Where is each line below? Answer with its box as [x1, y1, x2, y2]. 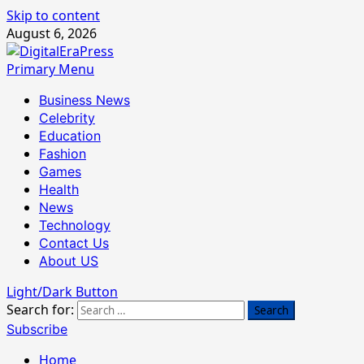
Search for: [6, 301, 74, 318]
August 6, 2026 [6, 24, 97, 42]
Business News [39, 92, 130, 108]
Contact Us [39, 235, 109, 251]
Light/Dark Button [6, 283, 118, 301]
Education [39, 128, 101, 144]
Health [39, 181, 79, 197]
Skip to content [6, 6, 100, 24]
